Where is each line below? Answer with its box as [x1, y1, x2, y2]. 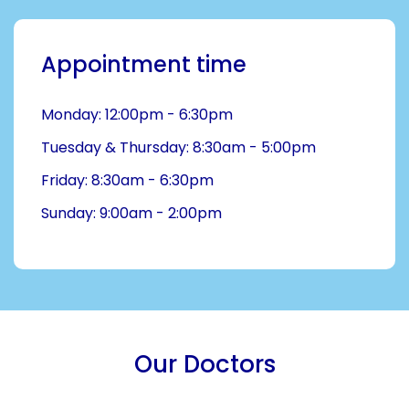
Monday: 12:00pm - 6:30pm [41, 104, 233, 125]
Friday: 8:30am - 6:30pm [41, 170, 214, 191]
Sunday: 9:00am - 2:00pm [41, 203, 222, 224]
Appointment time [41, 49, 246, 79]
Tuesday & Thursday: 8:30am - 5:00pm [41, 137, 316, 158]
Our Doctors [133, 348, 276, 381]
